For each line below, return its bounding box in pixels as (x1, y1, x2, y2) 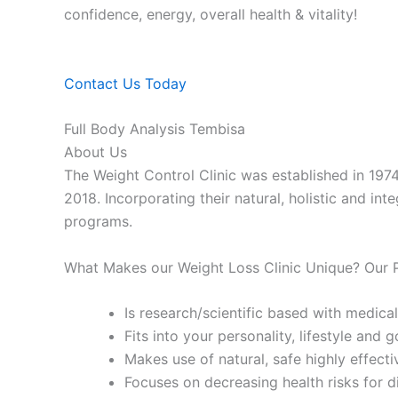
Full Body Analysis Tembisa (64, 120, 245, 139)
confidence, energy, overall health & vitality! (64, 5, 357, 23)
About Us (64, 143, 127, 162)
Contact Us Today (64, 74, 187, 92)
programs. (64, 212, 132, 231)
